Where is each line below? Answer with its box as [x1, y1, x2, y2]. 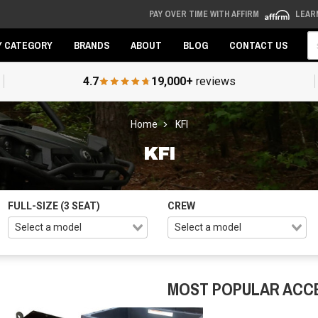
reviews [192, 75, 236, 88]
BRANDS [74, 39, 109, 52]
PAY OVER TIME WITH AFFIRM [148, 9, 261, 20]
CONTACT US [229, 39, 287, 52]
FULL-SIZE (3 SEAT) [8, 200, 101, 212]
